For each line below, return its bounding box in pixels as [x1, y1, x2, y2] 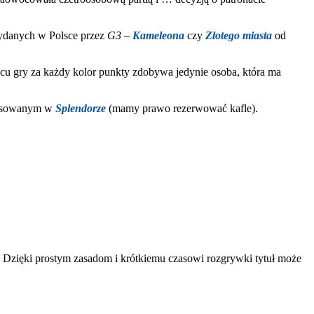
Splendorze [55, 102, 106, 114]
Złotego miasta [205, 29, 272, 41]
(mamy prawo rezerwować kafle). [109, 102, 258, 114]
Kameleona [132, 29, 184, 41]
